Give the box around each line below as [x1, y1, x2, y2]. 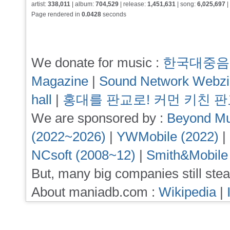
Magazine [31, 73, 88, 89]
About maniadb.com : [31, 184, 159, 200]
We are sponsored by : [31, 110, 167, 126]
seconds [101, 11, 126, 18]
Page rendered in [31, 11, 82, 18]
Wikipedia [159, 184, 216, 200]
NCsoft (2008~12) [31, 147, 136, 163]
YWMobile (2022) [117, 129, 219, 145]
